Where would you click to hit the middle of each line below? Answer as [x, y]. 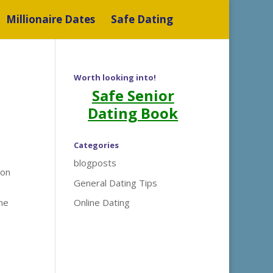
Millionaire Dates [51, 19]
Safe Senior [133, 95]
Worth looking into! [115, 77]
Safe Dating [142, 19]
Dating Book [133, 113]
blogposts [95, 163]
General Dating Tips [115, 183]
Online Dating [101, 202]
